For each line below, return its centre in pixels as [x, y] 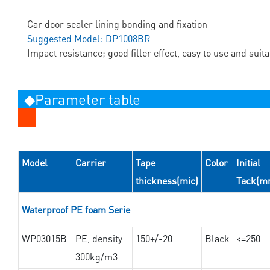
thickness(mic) [167, 181]
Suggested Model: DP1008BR [89, 39]
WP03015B [44, 239]
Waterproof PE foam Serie [76, 210]
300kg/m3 [96, 257]
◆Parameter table [82, 99]
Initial [248, 163]
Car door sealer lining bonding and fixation [117, 24]
